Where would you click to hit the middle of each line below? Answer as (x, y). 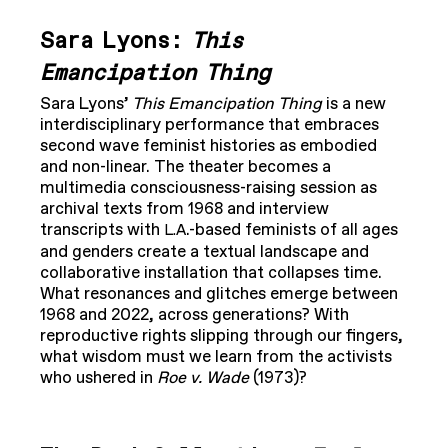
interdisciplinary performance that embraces (209, 124)
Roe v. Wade (203, 377)
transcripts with (102, 229)
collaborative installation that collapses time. (211, 272)
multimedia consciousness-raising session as (208, 187)
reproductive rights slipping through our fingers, (221, 335)
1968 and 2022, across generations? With (194, 314)
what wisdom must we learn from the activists (216, 356)
